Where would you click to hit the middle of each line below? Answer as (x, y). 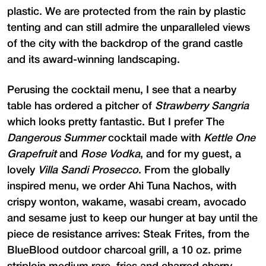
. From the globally (184, 170)
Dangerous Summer (56, 138)
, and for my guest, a (191, 154)
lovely (23, 170)
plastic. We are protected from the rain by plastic (126, 12)
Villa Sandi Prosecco (88, 170)
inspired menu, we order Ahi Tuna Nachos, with (122, 186)
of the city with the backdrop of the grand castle (125, 44)
